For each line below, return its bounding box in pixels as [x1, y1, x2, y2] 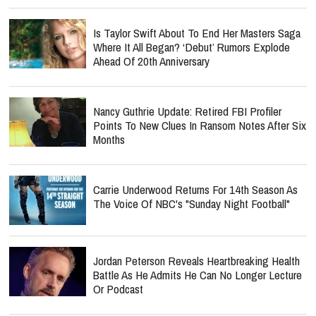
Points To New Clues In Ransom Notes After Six [93, 117, 306, 133]
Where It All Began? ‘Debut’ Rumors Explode [93, 39, 290, 55]
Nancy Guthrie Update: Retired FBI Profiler [93, 103, 281, 119]
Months [93, 131, 125, 147]
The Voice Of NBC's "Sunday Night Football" [93, 195, 290, 212]
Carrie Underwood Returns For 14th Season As [93, 181, 298, 197]
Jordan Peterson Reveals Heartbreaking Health [93, 253, 300, 269]
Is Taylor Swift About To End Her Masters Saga [93, 25, 300, 41]
